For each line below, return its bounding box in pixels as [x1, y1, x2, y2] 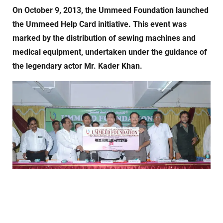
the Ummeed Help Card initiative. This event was [12, 19, 187, 29]
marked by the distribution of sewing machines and [12, 33, 196, 43]
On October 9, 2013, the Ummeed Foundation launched [12, 5, 209, 15]
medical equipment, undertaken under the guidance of [12, 47, 207, 57]
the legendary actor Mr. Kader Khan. [12, 61, 142, 71]
